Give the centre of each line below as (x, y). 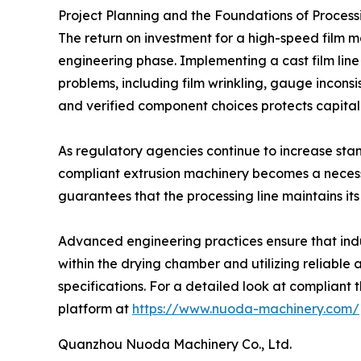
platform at (95, 308)
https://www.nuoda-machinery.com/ (246, 308)
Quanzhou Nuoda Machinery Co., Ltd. (175, 344)
